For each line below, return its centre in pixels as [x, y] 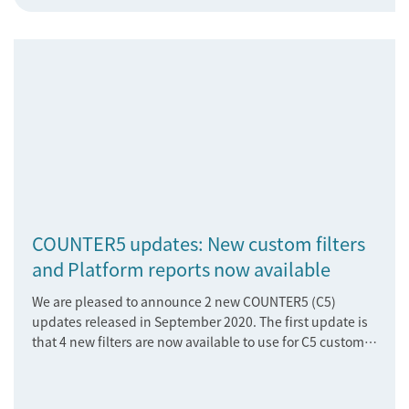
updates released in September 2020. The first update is [200, 321]
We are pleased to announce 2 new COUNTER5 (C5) [184, 301]
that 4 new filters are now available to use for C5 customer [204, 341]
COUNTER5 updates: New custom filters [199, 243]
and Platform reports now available [181, 269]
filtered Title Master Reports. [116, 362]
